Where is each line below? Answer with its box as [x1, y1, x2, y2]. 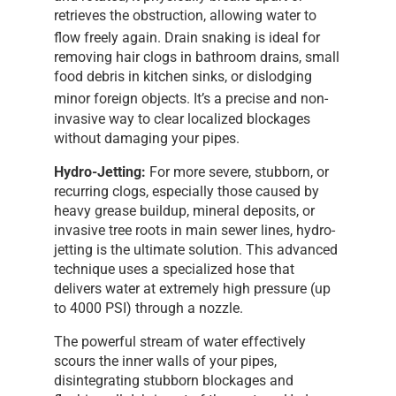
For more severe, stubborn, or [146, 163, 330, 180]
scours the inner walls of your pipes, [54, 352, 278, 369]
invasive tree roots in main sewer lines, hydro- [54, 221, 336, 239]
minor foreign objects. [54, 90, 191, 108]
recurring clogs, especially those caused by [54, 182, 320, 200]
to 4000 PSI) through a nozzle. [54, 299, 244, 316]
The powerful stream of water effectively [54, 332, 307, 350]
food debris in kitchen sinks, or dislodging [54, 68, 313, 86]
